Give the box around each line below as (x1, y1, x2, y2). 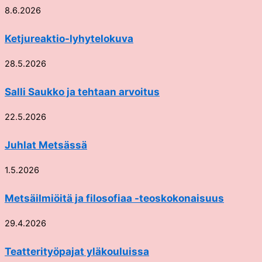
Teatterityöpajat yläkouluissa (5, 244, 149, 257)
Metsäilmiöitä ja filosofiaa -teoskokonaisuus (5, 191, 224, 204)
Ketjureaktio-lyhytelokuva (5, 32, 133, 44)
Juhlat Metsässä (5, 138, 87, 151)
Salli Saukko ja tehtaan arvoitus (5, 85, 160, 98)
